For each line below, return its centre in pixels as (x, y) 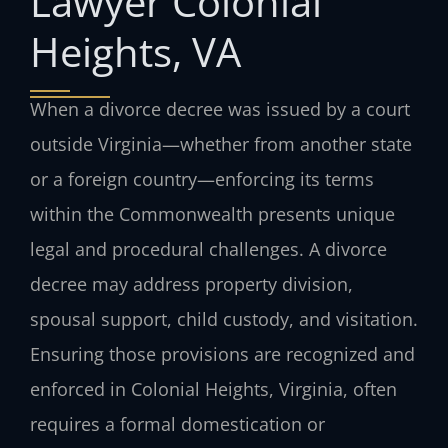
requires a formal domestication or (177, 423)
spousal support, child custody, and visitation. (224, 318)
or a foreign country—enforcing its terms (202, 178)
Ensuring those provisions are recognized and (222, 353)
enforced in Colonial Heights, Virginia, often (213, 388)
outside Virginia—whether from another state (221, 143)
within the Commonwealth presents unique (212, 213)
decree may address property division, (191, 283)
